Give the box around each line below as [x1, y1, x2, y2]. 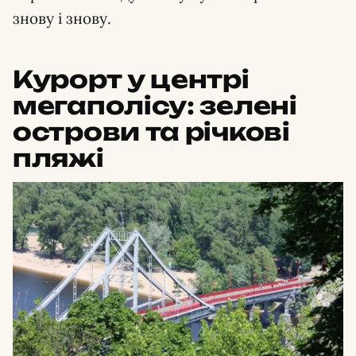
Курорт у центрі [13, 64, 250, 94]
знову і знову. [13, 9, 111, 28]
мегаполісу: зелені [13, 91, 297, 120]
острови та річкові [13, 117, 290, 146]
